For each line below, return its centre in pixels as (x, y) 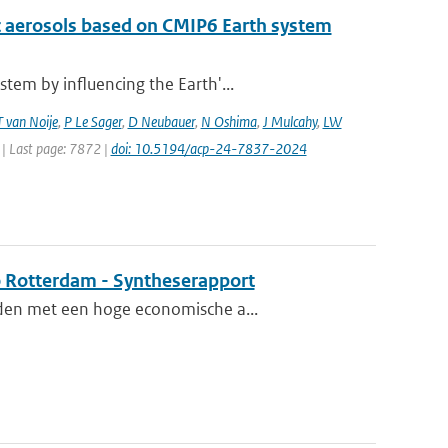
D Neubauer (161, 121)
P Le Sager (92, 121)
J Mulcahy (289, 121)
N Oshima (228, 121)
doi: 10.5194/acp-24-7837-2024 (208, 148)
